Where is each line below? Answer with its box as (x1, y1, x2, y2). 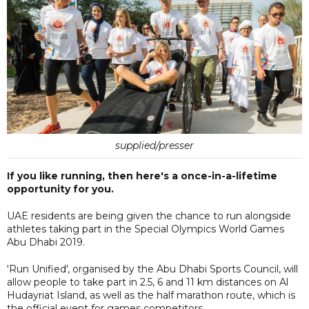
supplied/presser (115, 139, 194, 152)
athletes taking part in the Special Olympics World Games (7, 222, 284, 235)
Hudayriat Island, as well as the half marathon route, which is (7, 288, 295, 301)
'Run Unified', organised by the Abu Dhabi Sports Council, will (7, 262, 298, 275)
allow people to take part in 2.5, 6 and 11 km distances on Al (7, 275, 288, 288)
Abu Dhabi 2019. (7, 235, 85, 248)
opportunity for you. (7, 182, 114, 195)
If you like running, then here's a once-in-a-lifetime (7, 169, 277, 182)
